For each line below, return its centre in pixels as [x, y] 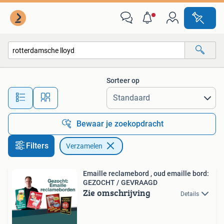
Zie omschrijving [117, 193]
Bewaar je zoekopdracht [120, 124]
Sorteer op [123, 80]
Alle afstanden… [105, 93]
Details [190, 194]
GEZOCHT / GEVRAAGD [120, 182]
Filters [37, 146]
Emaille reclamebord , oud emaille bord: [146, 173]
